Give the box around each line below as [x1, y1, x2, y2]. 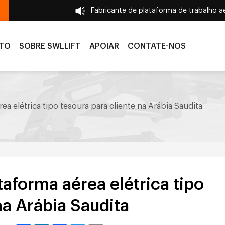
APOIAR [89, 42, 119, 50]
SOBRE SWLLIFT [19, 42, 81, 50]
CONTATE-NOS [127, 42, 186, 50]
